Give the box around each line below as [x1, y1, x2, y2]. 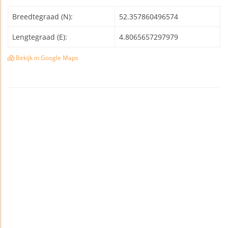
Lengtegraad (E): [12, 32, 67, 42]
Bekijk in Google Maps [14, 54, 78, 62]
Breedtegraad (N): [12, 12, 73, 22]
